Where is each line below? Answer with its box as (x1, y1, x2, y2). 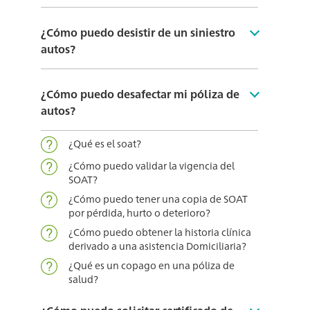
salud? (68, 272, 98, 286)
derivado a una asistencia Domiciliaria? (68, 239, 246, 253)
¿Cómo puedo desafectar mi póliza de (40, 86, 239, 102)
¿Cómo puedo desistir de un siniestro (40, 25, 235, 40)
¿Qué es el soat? (68, 136, 141, 151)
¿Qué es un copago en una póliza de (68, 258, 235, 273)
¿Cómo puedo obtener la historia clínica (68, 225, 251, 239)
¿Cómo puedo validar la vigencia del (68, 158, 235, 173)
